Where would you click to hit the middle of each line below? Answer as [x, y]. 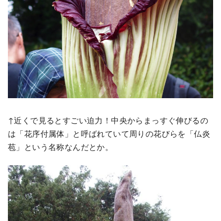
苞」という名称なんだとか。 [61, 147]
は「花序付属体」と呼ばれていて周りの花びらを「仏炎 [109, 133]
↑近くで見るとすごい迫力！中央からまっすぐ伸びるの [108, 120]
